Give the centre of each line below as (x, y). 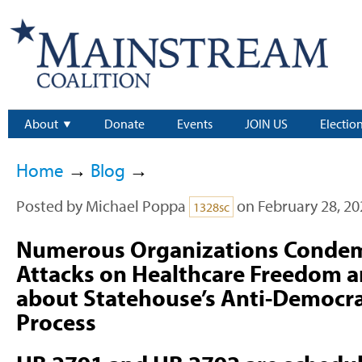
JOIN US (266, 124)
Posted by (51, 206)
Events (195, 124)
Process (56, 322)
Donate (124, 124)
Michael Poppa (135, 206)
